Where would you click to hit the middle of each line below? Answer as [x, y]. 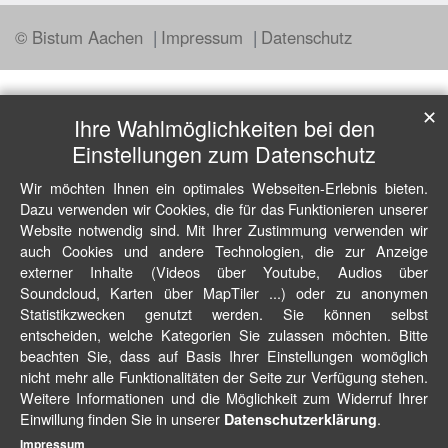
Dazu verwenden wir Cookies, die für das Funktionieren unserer [224, 208]
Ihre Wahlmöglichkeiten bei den [224, 127]
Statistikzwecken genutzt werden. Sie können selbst [224, 313]
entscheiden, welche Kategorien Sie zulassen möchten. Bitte [224, 334]
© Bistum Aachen [81, 37]
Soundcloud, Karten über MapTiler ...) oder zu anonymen [224, 292]
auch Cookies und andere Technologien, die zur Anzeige [224, 250]
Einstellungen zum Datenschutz [224, 153]
